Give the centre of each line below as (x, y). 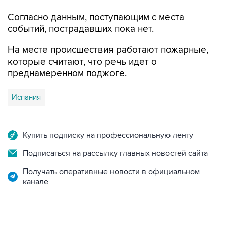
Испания (26, 97)
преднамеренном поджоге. (67, 73)
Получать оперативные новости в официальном (111, 172)
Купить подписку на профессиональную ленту (108, 135)
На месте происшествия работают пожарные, (108, 50)
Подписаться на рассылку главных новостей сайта (115, 153)
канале (36, 182)
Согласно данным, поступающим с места (96, 17)
